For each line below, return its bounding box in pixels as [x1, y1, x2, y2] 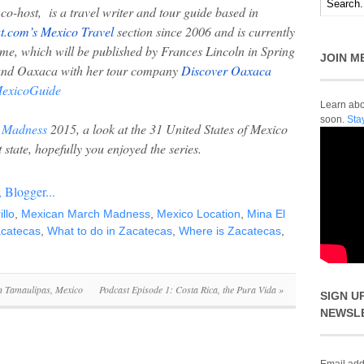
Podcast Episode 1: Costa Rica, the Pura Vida [99, 282, 279, 296]
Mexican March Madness [21, 206, 150, 220]
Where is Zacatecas [179, 223, 281, 237]
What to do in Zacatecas [47, 223, 172, 237]
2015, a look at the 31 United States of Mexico [47, 119, 288, 137]
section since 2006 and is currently [114, 22, 295, 40]
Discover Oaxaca [181, 61, 271, 79]
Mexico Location [157, 206, 240, 220]
